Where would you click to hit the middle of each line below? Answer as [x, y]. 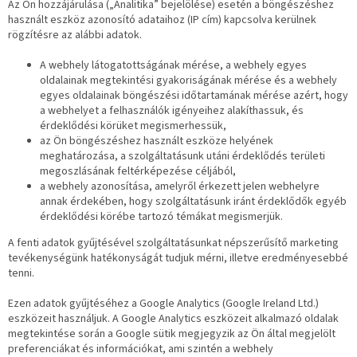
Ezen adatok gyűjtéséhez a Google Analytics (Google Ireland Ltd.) [163, 304]
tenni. [21, 273]
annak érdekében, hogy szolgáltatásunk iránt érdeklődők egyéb [193, 202]
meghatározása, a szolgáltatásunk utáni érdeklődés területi [182, 156]
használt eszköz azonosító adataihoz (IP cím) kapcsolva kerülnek [162, 20]
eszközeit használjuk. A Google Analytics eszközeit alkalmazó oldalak [173, 319]
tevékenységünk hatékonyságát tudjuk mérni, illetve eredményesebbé [178, 258]
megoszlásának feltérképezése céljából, [138, 171]
